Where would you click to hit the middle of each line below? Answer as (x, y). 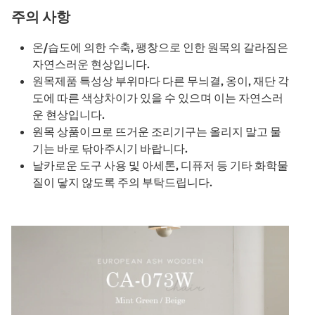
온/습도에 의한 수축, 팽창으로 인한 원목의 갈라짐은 (160, 47)
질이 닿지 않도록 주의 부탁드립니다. (122, 182)
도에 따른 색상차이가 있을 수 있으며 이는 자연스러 (158, 97)
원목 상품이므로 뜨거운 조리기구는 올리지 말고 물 (157, 131)
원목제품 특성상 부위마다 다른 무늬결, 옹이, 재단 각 (161, 81)
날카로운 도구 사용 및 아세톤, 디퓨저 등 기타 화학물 (160, 165)
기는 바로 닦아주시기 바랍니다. (110, 148)
